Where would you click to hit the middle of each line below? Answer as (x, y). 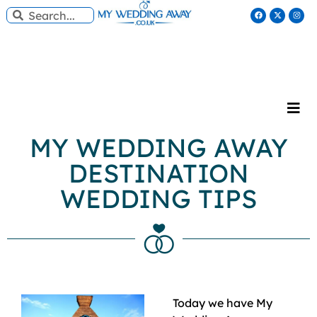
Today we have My (223, 303)
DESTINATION (158, 173)
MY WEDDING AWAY (158, 148)
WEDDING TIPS (158, 198)
